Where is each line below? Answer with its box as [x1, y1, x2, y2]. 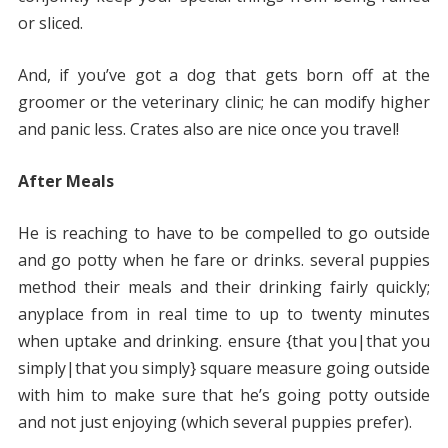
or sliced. [17, 12, 83, 35]
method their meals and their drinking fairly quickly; [17, 276, 431, 299]
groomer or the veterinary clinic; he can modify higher [17, 91, 431, 114]
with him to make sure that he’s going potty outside [17, 384, 431, 407]
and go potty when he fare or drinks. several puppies [17, 249, 431, 272]
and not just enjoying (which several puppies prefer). [17, 411, 412, 434]
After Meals [17, 170, 114, 193]
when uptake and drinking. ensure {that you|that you [17, 330, 431, 353]
